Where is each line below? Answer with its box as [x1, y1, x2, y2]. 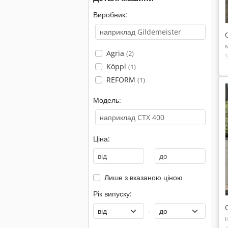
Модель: [93, 95, 121, 105]
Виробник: [93, 10, 127, 19]
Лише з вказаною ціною [104, 173, 183, 182]
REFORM [106, 75, 137, 84]
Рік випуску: [93, 189, 132, 198]
